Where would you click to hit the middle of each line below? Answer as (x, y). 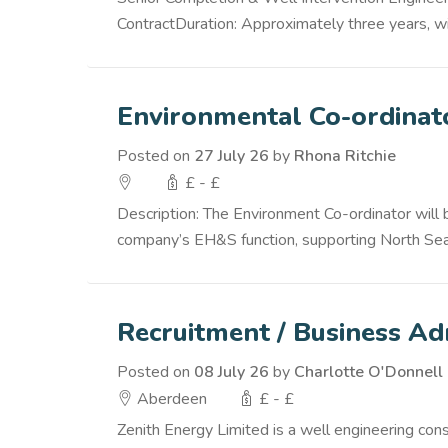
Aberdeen (170, 399)
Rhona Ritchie (345, 156)
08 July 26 (231, 372)
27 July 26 (231, 156)
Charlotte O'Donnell (368, 372)
